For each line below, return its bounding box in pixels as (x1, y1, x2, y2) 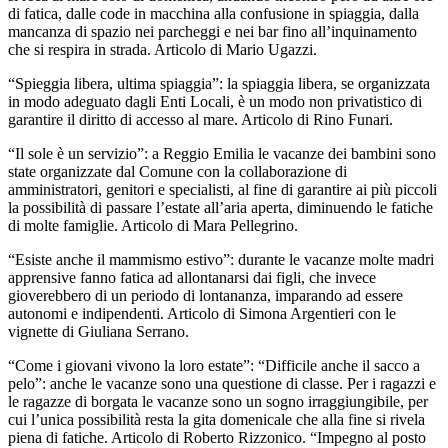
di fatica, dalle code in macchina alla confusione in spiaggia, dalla (8, 4, 419, 22)
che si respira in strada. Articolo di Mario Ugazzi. (8, 40, 317, 58)
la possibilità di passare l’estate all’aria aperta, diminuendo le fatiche (8, 198, 433, 216)
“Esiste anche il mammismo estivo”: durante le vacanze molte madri (8, 250, 434, 268)
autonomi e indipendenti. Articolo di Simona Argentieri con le (8, 304, 396, 322)
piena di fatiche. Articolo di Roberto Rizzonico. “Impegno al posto (8, 428, 426, 446)
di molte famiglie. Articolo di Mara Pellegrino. (8, 216, 298, 234)
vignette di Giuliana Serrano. (8, 322, 189, 340)
